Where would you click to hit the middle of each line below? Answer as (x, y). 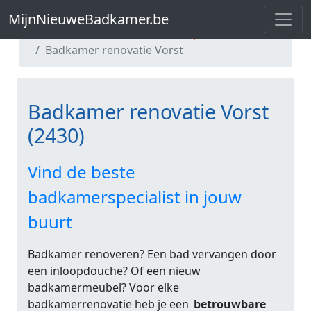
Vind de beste (82, 172)
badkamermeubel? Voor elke (103, 287)
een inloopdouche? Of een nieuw (114, 271)
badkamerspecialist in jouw (135, 197)
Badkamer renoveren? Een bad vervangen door (152, 254)
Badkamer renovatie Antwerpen (129, 33)
